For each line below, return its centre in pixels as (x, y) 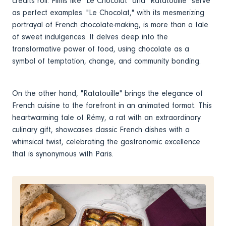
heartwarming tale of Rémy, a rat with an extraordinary (106, 118)
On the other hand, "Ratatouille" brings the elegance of (107, 94)
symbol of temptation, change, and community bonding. (106, 61)
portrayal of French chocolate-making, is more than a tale (110, 25)
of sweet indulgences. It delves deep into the (90, 37)
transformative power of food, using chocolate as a (101, 49)
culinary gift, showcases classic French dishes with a (101, 130)
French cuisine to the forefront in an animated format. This (112, 106)
